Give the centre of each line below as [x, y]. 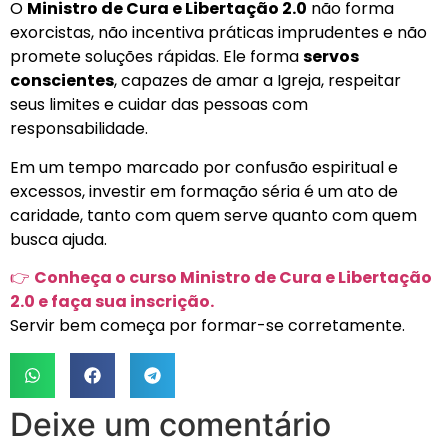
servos [331, 57]
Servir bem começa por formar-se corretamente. [207, 326]
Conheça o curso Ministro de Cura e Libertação [233, 278]
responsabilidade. [79, 129]
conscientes [62, 81]
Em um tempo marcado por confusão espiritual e [204, 167]
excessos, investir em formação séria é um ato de [204, 191]
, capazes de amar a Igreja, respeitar [257, 81]
